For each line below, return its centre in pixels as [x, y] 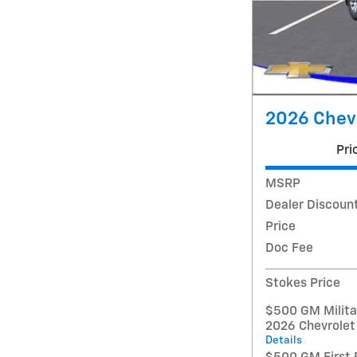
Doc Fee [289, 249]
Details [284, 341]
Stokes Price [303, 284]
